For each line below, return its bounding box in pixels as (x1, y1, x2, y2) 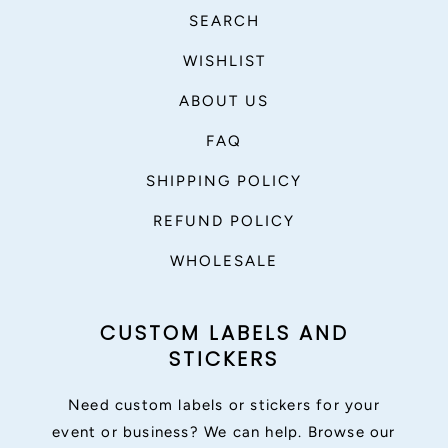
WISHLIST (182, 52, 266, 70)
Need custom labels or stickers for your (68, 396, 380, 414)
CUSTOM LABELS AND (99, 319, 349, 347)
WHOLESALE (170, 252, 278, 270)
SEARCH (188, 12, 260, 30)
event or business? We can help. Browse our (52, 423, 396, 441)
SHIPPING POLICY (146, 172, 302, 190)
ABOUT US (179, 92, 269, 110)
